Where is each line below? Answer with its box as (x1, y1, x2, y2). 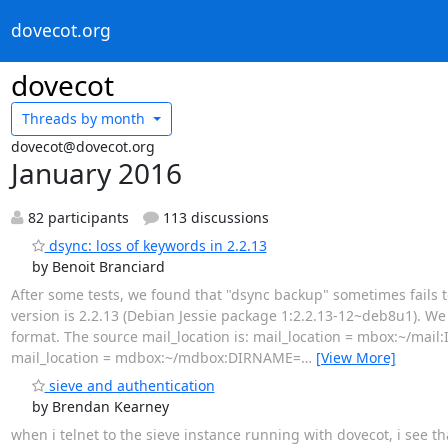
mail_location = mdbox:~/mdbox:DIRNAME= (10, 347, 301, 367)
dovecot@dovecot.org (10, 136, 155, 156)
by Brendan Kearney (31, 396, 169, 416)
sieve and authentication (44, 375, 215, 395)
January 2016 (10, 153, 182, 192)
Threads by (22, 109, 97, 129)
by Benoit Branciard (31, 256, 165, 276)
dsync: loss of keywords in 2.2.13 (44, 235, 267, 255)
